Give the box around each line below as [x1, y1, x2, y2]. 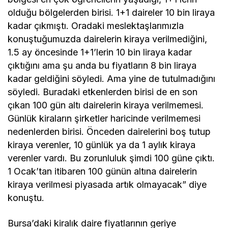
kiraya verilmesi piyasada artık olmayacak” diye [8, 179, 207, 190]
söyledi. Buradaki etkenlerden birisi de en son [8, 87, 198, 98]
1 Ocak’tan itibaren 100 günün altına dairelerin [8, 166, 197, 177]
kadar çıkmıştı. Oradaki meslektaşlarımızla [8, 20, 184, 32]
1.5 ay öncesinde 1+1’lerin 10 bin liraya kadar [8, 47, 192, 58]
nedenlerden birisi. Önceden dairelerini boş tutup [8, 126, 211, 137]
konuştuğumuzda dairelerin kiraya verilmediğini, [8, 34, 208, 45]
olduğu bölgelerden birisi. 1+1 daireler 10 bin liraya [8, 7, 215, 18]
